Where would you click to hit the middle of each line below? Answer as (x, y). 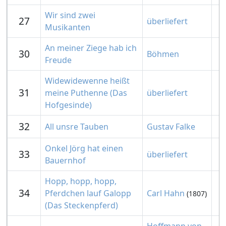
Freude (58, 60)
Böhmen (163, 54)
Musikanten (68, 27)
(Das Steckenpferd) (81, 205)
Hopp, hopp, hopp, (81, 181)
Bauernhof (65, 160)
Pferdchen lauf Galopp (88, 193)
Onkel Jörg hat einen (84, 148)
